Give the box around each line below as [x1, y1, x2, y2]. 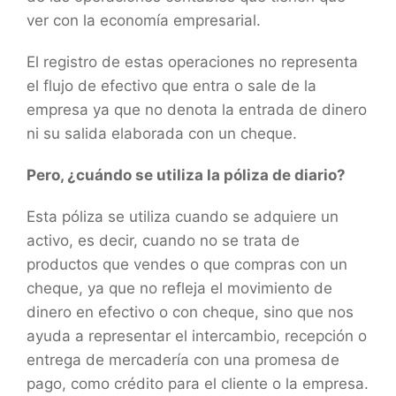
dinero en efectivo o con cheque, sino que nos [27, 302, 354, 321]
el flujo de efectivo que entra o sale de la [27, 76, 316, 95]
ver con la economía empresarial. [27, 11, 265, 29]
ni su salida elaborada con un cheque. [27, 124, 301, 142]
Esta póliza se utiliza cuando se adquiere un [27, 207, 339, 225]
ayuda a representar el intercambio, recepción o [27, 326, 367, 345]
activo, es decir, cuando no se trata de [27, 231, 300, 249]
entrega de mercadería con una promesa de [27, 350, 339, 369]
